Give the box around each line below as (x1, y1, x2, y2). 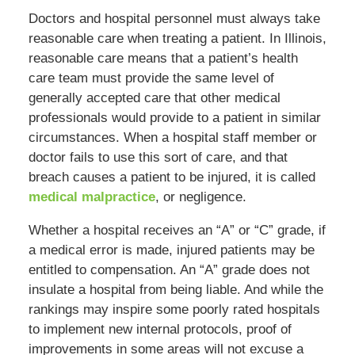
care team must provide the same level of (28, 71, 274, 86)
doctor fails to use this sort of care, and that (28, 150, 288, 166)
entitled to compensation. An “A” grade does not (28, 262, 310, 278)
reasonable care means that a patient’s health (28, 51, 298, 67)
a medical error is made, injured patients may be (28, 242, 315, 258)
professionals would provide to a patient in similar (28, 110, 321, 126)
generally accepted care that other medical (28, 90, 281, 106)
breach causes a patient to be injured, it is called (28, 170, 315, 185)
